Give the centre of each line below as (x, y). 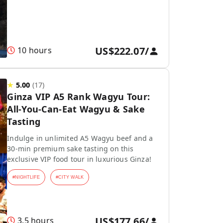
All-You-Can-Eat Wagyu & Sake (76, 109)
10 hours (35, 50)
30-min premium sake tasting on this (70, 149)
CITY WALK (71, 177)
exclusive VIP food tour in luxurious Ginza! (79, 159)
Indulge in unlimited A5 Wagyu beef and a (80, 138)
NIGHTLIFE (28, 177)
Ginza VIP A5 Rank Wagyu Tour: (79, 97)
